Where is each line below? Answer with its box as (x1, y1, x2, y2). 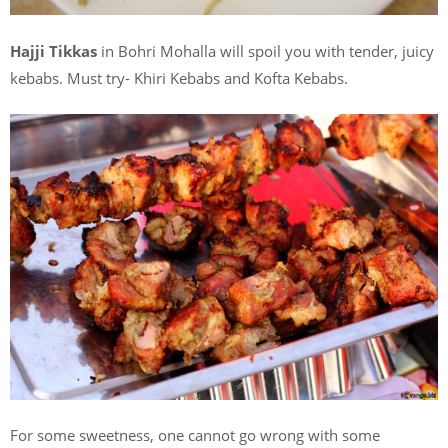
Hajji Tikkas (10, 40, 97, 61)
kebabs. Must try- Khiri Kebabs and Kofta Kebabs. (10, 67, 348, 88)
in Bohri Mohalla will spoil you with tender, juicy (97, 40, 434, 61)
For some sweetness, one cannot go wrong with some (10, 425, 380, 446)
